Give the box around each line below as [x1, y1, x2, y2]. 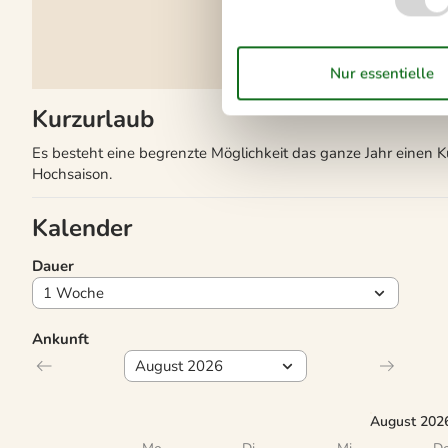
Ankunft [32, 328, 89, 349]
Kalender [32, 211, 132, 244]
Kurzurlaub [32, 103, 154, 136]
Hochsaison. [32, 163, 112, 184]
